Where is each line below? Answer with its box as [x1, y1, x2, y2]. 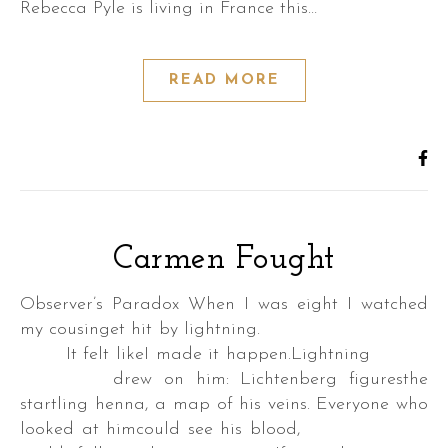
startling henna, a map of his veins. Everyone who [20, 395, 428, 414]
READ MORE [168, 73, 280, 88]
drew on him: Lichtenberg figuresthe [20, 370, 428, 389]
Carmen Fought [113, 243, 335, 276]
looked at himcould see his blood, [20, 420, 428, 439]
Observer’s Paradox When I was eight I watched [20, 295, 35, 314]
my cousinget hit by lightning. [20, 320, 428, 339]
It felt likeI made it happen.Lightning [20, 345, 428, 364]
